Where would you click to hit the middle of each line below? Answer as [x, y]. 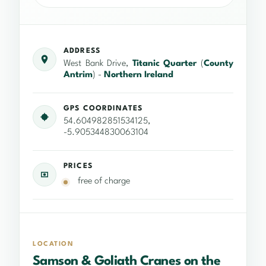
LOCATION [53, 245]
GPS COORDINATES [103, 109]
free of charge [104, 182]
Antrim [78, 75]
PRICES [78, 167]
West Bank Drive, [98, 64]
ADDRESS [82, 51]
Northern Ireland [139, 75]
